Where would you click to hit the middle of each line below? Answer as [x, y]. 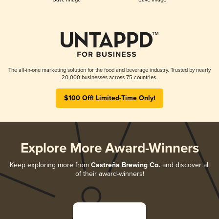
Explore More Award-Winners [109, 149]
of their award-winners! [109, 174]
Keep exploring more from [50, 165]
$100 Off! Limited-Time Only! [109, 98]
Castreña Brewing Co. [125, 165]
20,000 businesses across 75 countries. [109, 77]
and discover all [185, 165]
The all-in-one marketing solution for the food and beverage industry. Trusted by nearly [109, 70]
